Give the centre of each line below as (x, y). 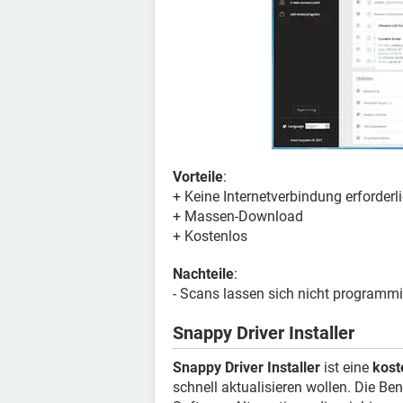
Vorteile (198, 177)
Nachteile (203, 274)
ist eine (346, 367)
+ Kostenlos (210, 236)
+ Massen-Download (238, 216)
